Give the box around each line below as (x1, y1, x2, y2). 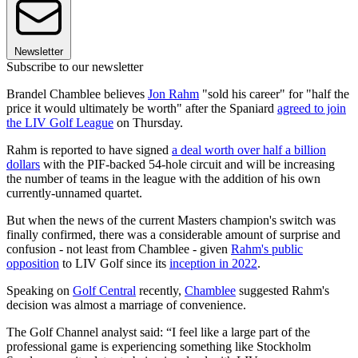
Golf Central (73, 284, 136, 298)
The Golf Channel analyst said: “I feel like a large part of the (6, 325, 310, 340)
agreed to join (277, 101, 346, 116)
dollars (6, 157, 40, 172)
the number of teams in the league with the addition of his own (6, 172, 320, 186)
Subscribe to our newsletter (6, 60, 143, 74)
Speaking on (6, 284, 73, 298)
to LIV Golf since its (59, 257, 169, 271)
